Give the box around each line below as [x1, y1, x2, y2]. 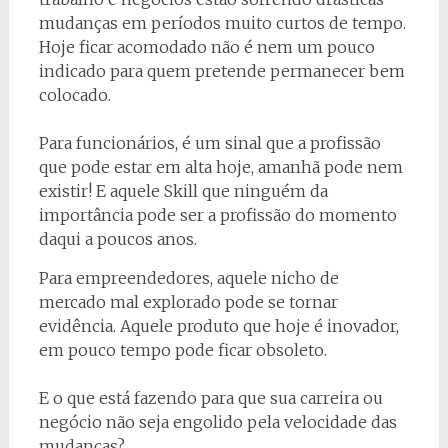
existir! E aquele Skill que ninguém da [38, 181, 328, 201]
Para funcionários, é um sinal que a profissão [38, 133, 381, 153]
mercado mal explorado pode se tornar [38, 292, 338, 312]
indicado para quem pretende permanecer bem [38, 61, 405, 81]
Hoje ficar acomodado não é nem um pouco [38, 37, 375, 57]
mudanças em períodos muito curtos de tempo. [38, 13, 406, 33]
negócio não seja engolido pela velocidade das [38, 412, 397, 432]
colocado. [38, 85, 111, 105]
